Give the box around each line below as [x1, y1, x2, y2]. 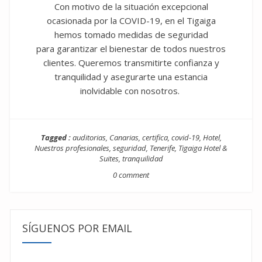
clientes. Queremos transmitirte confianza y [43, 56, 219, 68]
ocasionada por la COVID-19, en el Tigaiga [46, 14, 216, 26]
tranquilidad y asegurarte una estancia [54, 70, 208, 82]
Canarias [109, 132, 139, 143]
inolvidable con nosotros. [80, 84, 182, 96]
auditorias [72, 132, 106, 143]
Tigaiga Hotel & [178, 142, 227, 153]
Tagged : [40, 132, 73, 143]
